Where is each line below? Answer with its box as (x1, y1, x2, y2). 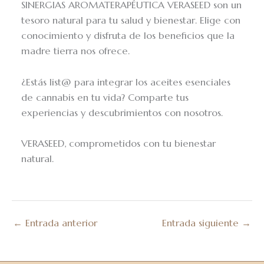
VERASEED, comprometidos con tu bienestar (21, 137, 216, 150)
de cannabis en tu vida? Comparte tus (21, 91, 189, 104)
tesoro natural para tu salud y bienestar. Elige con (21, 14, 241, 27)
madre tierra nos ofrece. (21, 45, 130, 58)
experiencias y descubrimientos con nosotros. (21, 106, 223, 119)
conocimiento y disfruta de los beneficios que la (21, 29, 235, 42)
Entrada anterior (22, 217, 97, 229)
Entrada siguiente (162, 217, 242, 229)
